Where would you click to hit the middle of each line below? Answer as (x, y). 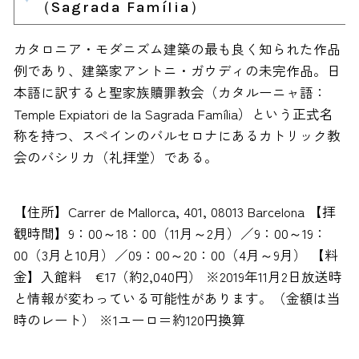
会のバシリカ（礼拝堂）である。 (115, 157)
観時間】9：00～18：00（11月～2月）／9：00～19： (170, 234)
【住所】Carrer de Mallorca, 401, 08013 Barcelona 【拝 (174, 212)
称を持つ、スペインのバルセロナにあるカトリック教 (177, 135)
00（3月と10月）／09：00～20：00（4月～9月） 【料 (175, 255)
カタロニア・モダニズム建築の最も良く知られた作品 (177, 48)
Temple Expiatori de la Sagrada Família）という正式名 (173, 113)
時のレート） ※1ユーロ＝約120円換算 (129, 320)
